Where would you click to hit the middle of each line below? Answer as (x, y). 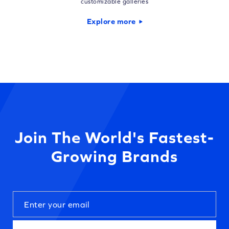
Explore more (111, 21)
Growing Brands (114, 156)
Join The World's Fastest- (114, 138)
